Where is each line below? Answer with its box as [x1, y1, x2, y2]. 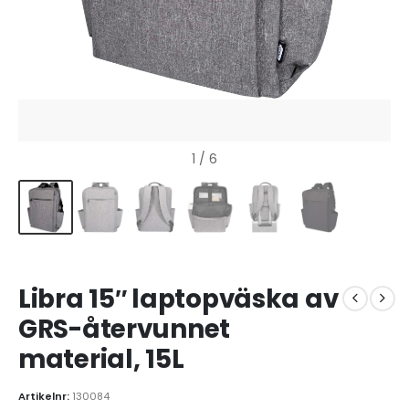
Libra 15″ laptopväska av [18, 280, 339, 317]
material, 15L [18, 341, 184, 377]
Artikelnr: [18, 389, 72, 404]
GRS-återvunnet [18, 310, 231, 347]
